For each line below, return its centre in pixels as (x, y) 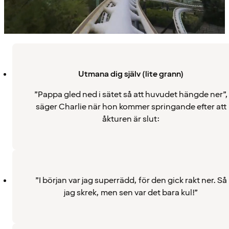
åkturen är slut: (131, 119)
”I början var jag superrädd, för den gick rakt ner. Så (131, 180)
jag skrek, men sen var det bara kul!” (131, 192)
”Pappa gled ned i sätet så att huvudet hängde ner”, (131, 94)
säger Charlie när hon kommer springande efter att (131, 107)
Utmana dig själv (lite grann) (131, 74)
